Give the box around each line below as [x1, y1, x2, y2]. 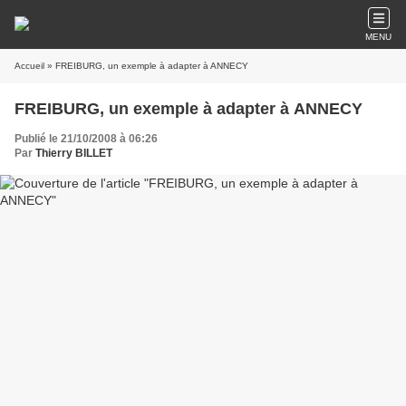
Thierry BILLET [35, 147, 112, 159]
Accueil [14, 61, 44, 71]
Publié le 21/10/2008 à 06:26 [14, 132, 158, 145]
